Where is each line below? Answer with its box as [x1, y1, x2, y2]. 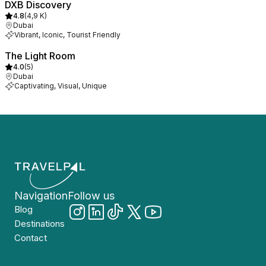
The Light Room [5, 50, 75, 62]
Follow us [68, 189, 115, 202]
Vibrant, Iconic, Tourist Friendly [14, 30, 121, 39]
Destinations [14, 218, 65, 229]
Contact [14, 232, 47, 243]
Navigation [14, 189, 68, 202]
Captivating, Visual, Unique [14, 81, 107, 90]
